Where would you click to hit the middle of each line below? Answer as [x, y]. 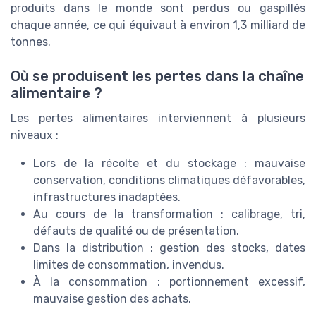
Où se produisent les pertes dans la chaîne [157, 77]
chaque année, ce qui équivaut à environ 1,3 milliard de [158, 25]
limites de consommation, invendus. [129, 265]
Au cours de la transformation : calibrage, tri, [169, 214]
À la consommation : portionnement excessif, [169, 282]
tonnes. [31, 42]
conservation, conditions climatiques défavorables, [169, 181]
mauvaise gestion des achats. [112, 299]
